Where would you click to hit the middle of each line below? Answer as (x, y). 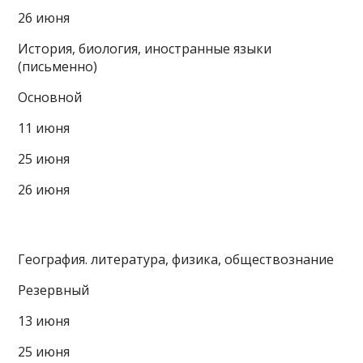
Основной (50, 97)
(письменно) (58, 66)
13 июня (44, 320)
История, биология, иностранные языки (145, 48)
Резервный (54, 290)
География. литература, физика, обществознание (176, 259)
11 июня (44, 128)
